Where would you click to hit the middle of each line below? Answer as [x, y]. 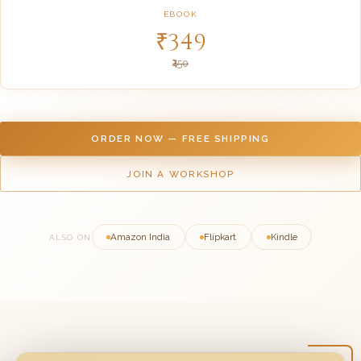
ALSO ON [70, 237]
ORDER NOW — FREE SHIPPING [180, 139]
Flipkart [220, 237]
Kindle [284, 237]
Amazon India [141, 237]
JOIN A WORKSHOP [180, 174]
